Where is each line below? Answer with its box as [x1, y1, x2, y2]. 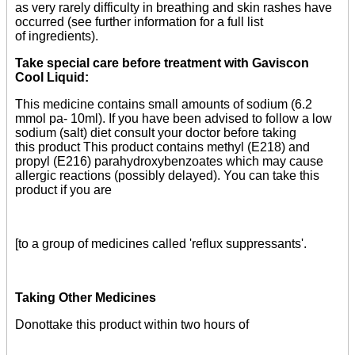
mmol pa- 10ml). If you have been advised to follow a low [15, 111, 332, 125]
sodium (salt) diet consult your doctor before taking [15, 125, 296, 139]
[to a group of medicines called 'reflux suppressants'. [15, 236, 307, 250]
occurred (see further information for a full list [15, 14, 263, 29]
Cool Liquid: [15, 70, 89, 84]
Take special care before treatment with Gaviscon [15, 55, 309, 70]
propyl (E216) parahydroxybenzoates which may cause [15, 154, 323, 168]
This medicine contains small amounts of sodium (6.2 [15, 97, 312, 111]
